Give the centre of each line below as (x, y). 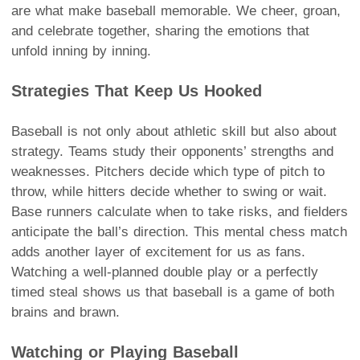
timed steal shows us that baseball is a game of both (173, 292)
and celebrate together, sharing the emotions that (160, 31)
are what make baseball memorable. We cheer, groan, (176, 10)
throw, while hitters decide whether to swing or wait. (169, 191)
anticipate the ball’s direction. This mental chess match (179, 231)
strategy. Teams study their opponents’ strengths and (172, 151)
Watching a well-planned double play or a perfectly (165, 272)
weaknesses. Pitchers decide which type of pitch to (168, 171)
